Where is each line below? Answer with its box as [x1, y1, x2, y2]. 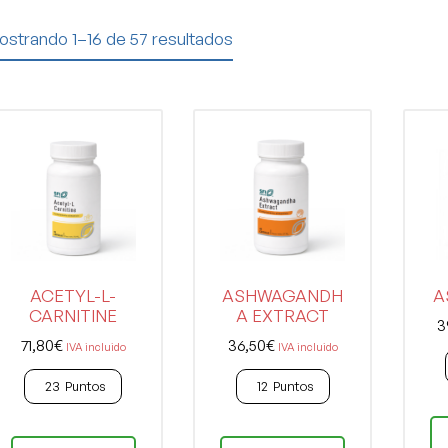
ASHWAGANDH [222, 285, 344, 307]
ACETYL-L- [30, 285, 117, 307]
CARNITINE [29, 305, 118, 327]
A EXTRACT [236, 305, 330, 327]
